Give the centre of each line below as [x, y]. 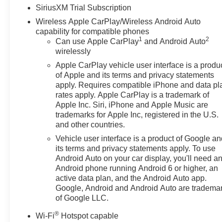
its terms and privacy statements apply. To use [136, 148]
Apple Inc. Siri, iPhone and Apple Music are [132, 105]
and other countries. [90, 124]
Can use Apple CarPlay [97, 41]
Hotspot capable [89, 216]
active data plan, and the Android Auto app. [131, 178]
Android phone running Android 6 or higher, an [137, 168]
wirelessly [73, 51]
